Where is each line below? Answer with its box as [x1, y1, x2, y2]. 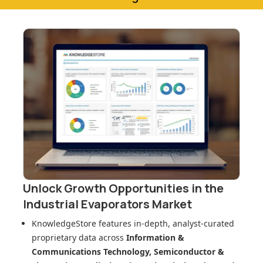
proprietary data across [32, 232, 126, 244]
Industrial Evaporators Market [23, 196, 192, 213]
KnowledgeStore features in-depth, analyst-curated [32, 218, 234, 230]
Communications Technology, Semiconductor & [32, 246, 224, 258]
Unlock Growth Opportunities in [23, 180, 204, 197]
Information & [126, 232, 184, 244]
